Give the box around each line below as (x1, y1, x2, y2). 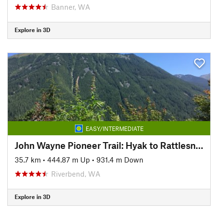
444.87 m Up (47, 155, 90, 164)
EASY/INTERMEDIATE (85, 125, 144, 132)
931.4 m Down (96, 155, 144, 164)
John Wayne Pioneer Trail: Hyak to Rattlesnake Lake (196, 139, 203, 151)
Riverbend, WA (51, 169, 100, 178)
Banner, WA (51, 2, 90, 11)
